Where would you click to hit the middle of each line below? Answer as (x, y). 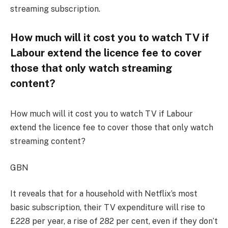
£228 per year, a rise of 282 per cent (79, 221)
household (106, 194)
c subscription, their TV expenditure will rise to (115, 208)
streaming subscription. (55, 9)
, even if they (174, 221)
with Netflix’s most (162, 194)
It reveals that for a (48, 194)
